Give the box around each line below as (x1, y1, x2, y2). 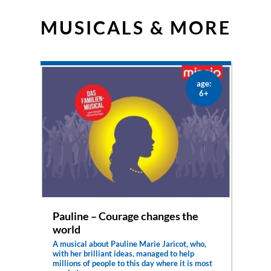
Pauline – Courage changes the (52, 209, 198, 223)
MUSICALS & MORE (40, 16, 231, 38)
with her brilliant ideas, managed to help (52, 248, 194, 258)
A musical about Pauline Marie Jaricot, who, (52, 238, 206, 249)
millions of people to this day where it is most (52, 258, 212, 268)
